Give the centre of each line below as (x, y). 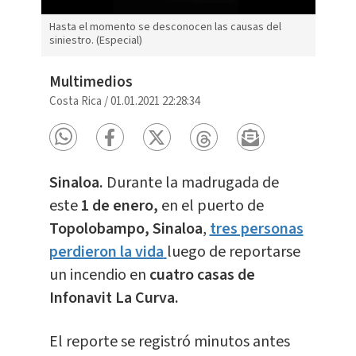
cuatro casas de (200, 275)
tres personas (256, 229)
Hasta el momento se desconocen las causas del (165, 27)
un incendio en (97, 275)
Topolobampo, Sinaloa (126, 229)
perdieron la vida (106, 252)
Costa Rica (75, 102)
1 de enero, (118, 206)
